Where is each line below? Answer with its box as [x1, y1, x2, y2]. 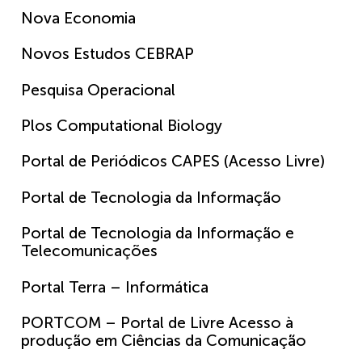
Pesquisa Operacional [21, 80, 175, 99]
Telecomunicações [21, 242, 158, 261]
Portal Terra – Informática [21, 277, 208, 297]
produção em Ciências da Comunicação [21, 330, 306, 350]
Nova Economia [21, 8, 136, 27]
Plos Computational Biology [21, 116, 222, 135]
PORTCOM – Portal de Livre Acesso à [21, 313, 293, 332]
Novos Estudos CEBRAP [21, 44, 194, 64]
